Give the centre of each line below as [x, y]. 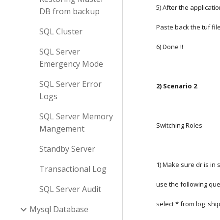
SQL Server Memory [76, 116]
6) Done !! [170, 47]
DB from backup [69, 11]
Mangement [62, 129]
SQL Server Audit [70, 189]
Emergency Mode [71, 64]
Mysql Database [59, 209]
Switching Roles [179, 125]
